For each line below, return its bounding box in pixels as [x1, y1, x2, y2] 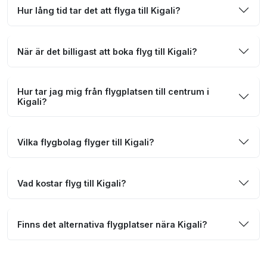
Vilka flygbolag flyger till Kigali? [17, 136, 154, 147]
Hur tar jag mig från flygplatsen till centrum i [17, 86, 209, 97]
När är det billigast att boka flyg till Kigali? [17, 46, 197, 57]
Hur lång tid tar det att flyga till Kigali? [17, 5, 181, 15]
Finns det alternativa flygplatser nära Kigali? [17, 219, 207, 229]
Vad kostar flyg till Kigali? [17, 178, 126, 188]
